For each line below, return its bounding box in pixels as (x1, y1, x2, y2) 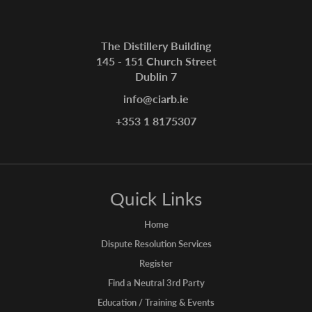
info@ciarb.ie (123, 91, 189, 107)
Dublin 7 (135, 68, 177, 85)
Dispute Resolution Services (100, 237, 212, 251)
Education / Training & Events (97, 295, 214, 309)
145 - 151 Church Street (95, 53, 217, 70)
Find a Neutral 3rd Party (107, 276, 205, 290)
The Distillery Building (101, 38, 211, 54)
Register (139, 256, 173, 270)
